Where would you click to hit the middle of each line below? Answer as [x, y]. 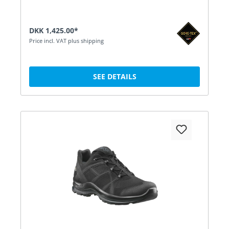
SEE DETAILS [114, 76]
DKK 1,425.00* [54, 30]
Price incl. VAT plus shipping [66, 40]
